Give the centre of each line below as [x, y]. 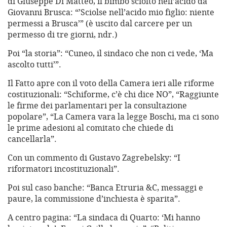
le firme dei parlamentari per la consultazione [97, 106]
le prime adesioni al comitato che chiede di [90, 128]
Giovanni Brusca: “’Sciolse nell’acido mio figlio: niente [111, 12]
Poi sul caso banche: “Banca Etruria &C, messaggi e [105, 188]
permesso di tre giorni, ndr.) [63, 35]
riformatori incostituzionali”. [64, 169]
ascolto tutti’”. [34, 65]
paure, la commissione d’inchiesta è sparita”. [94, 199]
